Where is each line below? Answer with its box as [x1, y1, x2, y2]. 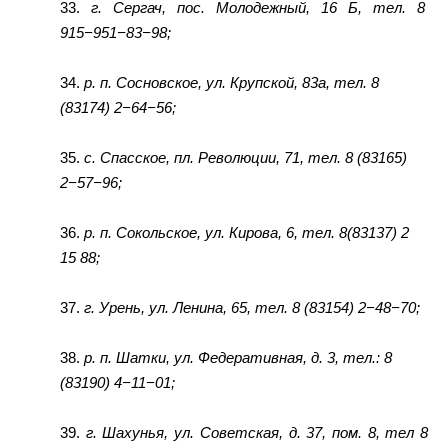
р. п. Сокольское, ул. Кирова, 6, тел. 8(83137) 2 [84, 224, 409, 241]
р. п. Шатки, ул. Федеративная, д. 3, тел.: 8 [84, 349, 392, 366]
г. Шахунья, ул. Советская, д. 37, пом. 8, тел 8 [85, 424, 429, 441]
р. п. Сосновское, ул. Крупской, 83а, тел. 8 [84, 74, 379, 91]
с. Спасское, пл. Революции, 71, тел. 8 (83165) [84, 149, 407, 166]
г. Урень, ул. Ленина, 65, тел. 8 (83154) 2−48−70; [84, 299, 420, 316]
